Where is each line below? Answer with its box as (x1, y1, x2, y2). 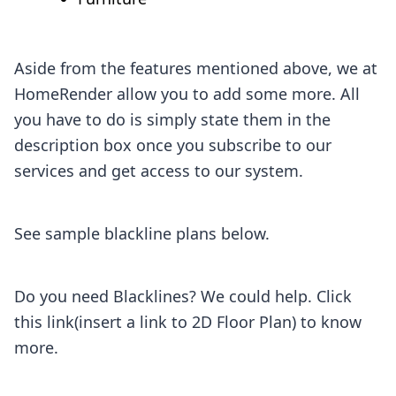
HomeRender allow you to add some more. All (14, 82, 360, 104)
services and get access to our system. (14, 159, 303, 181)
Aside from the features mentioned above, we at (14, 57, 377, 79)
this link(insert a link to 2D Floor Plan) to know (14, 310, 362, 332)
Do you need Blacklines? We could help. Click (14, 285, 352, 307)
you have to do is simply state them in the (14, 108, 331, 130)
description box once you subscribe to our (14, 133, 331, 156)
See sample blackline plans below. (14, 222, 270, 244)
